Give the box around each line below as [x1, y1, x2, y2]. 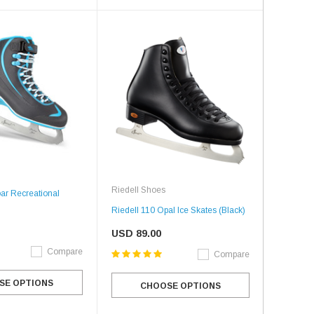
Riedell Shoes [111, 185, 165, 196]
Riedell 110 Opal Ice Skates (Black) [111, 205, 245, 216]
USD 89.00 [111, 228, 161, 240]
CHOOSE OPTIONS [139, 281, 221, 292]
